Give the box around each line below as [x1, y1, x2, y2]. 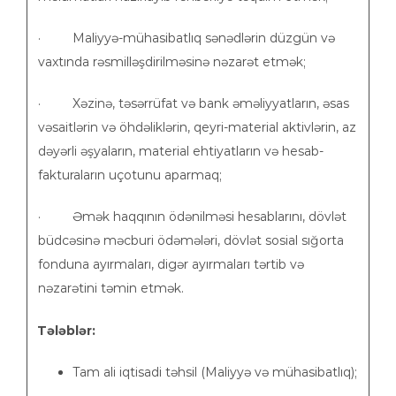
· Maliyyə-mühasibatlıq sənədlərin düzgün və [38, 30, 335, 46]
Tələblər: [37, 323, 95, 339]
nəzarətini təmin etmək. [38, 280, 184, 296]
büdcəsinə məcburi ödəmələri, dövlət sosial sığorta [38, 232, 344, 248]
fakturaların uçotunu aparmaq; [38, 167, 222, 183]
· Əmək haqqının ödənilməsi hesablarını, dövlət [38, 209, 346, 225]
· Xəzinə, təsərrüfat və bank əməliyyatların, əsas [38, 95, 349, 111]
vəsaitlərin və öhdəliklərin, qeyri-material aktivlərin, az [38, 119, 356, 135]
